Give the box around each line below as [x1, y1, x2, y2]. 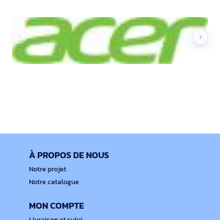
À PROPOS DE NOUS [29, 148, 109, 162]
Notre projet [29, 164, 66, 174]
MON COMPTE [29, 198, 84, 212]
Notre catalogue [29, 176, 79, 187]
